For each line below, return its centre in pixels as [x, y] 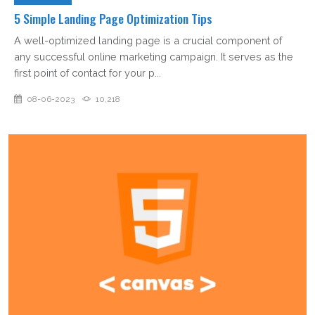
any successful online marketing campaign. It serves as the [154, 56]
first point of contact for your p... [88, 72]
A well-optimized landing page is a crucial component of [148, 40]
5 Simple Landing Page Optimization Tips [113, 18]
